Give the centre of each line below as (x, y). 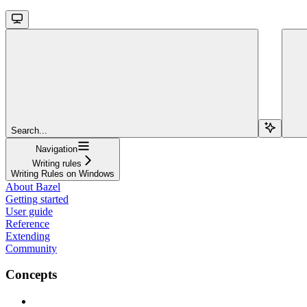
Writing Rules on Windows (63, 173)
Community (31, 248)
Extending (28, 236)
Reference (27, 223)
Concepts (31, 275)
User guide (29, 211)
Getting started (37, 199)
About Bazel (33, 186)
